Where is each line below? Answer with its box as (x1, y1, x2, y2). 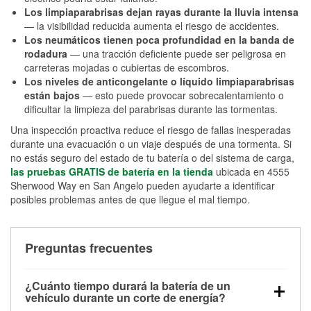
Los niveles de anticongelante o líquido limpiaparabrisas (24, 74, 294, 88)
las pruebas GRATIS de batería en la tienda (10, 164, 213, 178)
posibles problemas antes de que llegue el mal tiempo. (10, 192, 250, 206)
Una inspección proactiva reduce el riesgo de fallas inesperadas (10, 122, 291, 137)
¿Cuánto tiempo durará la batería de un (25, 277, 230, 294)
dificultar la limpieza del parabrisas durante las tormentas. (24, 101, 278, 116)
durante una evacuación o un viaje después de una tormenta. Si (10, 136, 292, 151)
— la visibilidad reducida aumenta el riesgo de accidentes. (24, 18, 279, 33)
